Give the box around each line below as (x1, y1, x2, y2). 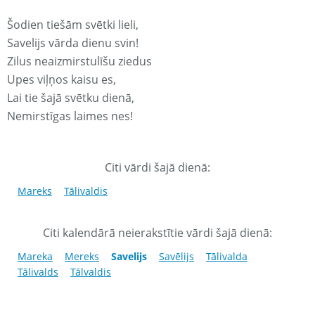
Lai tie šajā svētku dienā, (7, 90, 134, 106)
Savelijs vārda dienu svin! (7, 35, 139, 51)
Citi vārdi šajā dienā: (105, 160, 210, 176)
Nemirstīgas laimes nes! (7, 108, 133, 124)
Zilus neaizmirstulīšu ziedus (7, 53, 152, 70)
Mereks (65, 250, 99, 264)
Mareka (18, 250, 53, 264)
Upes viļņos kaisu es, (7, 72, 116, 88)
